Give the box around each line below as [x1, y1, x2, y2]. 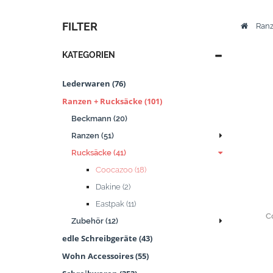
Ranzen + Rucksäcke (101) [62, 96, 162, 107]
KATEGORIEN [62, 50, 115, 60]
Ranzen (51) [71, 131, 114, 140]
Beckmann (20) [71, 114, 127, 123]
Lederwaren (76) [62, 78, 126, 89]
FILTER [62, 20, 97, 33]
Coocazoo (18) [96, 165, 146, 174]
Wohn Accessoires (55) [62, 250, 149, 261]
